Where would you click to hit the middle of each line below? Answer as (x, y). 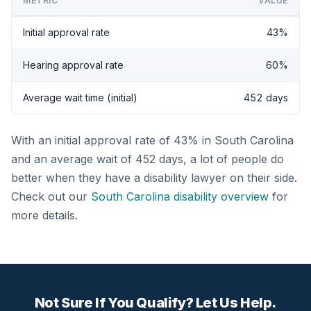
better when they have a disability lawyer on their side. (154, 177)
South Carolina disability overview (180, 196)
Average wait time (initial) (80, 97)
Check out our (51, 196)
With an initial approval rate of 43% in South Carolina (152, 140)
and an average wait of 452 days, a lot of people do (148, 159)
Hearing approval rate (73, 65)
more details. (44, 215)
